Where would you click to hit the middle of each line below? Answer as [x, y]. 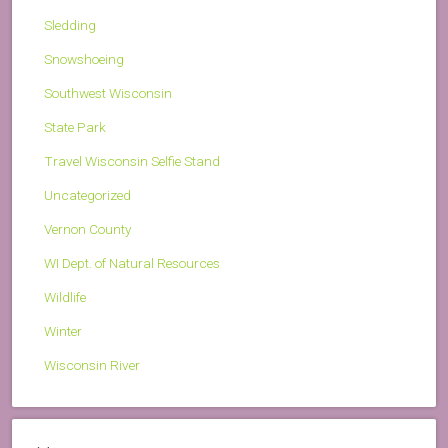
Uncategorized [87, 195]
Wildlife [65, 297]
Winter [63, 331]
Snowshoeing [84, 59]
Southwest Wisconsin [108, 93]
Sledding [70, 25]
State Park [75, 127]
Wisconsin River [92, 365]
